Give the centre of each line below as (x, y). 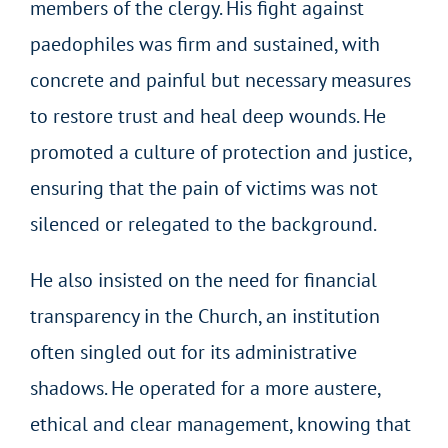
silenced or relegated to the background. (203, 223)
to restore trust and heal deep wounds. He (207, 115)
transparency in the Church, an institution (204, 315)
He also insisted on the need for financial (203, 279)
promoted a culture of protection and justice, (220, 151)
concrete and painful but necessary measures (220, 79)
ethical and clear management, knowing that (220, 423)
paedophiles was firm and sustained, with (204, 43)
